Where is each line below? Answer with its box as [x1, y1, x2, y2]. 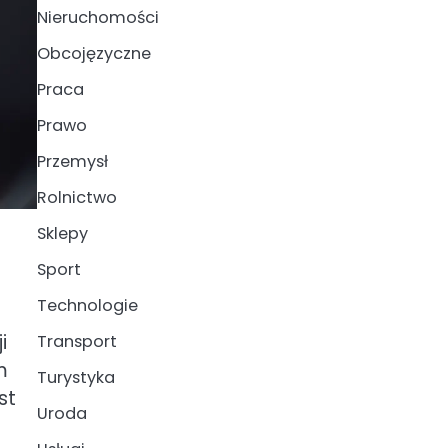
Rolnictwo [36, 186, 117, 209]
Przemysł [36, 150, 108, 173]
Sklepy [36, 222, 88, 245]
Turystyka [36, 366, 115, 389]
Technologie [36, 294, 138, 317]
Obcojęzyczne [36, 42, 151, 65]
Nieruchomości [36, 6, 159, 29]
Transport [36, 330, 117, 353]
